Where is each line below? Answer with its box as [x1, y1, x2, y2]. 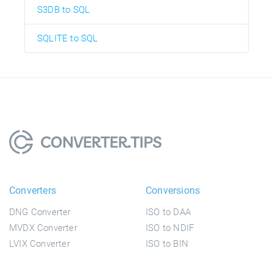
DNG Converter [9, 206, 71, 218]
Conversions [146, 184, 200, 196]
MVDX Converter [9, 222, 77, 233]
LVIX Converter [9, 238, 70, 249]
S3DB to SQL [37, 4, 90, 15]
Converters [9, 184, 56, 196]
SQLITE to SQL [37, 32, 98, 44]
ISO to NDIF [146, 222, 194, 233]
